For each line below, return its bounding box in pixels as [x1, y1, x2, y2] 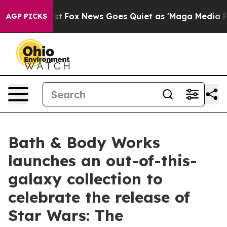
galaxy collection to [8, 169, 163, 188]
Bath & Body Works [8, 133, 160, 152]
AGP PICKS [6, 12, 47, 21]
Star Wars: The [8, 206, 123, 225]
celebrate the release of [8, 187, 190, 207]
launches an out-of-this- [8, 151, 197, 170]
